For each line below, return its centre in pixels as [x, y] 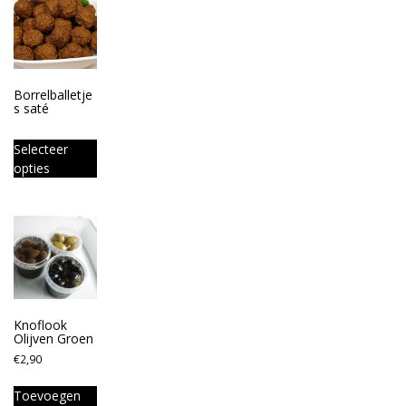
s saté [31, 109]
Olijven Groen [53, 339]
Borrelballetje [53, 95]
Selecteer [41, 150]
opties [32, 169]
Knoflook [40, 325]
